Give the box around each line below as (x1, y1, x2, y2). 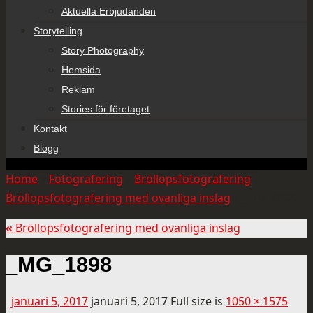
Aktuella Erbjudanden (61, 6, 156, 17)
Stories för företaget (61, 103, 150, 115)
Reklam (61, 84, 95, 95)
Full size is (170, 293, 226, 309)
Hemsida (61, 64, 101, 75)
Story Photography (61, 45, 144, 56)
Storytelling (34, 25, 82, 36)
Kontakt (34, 123, 67, 134)
